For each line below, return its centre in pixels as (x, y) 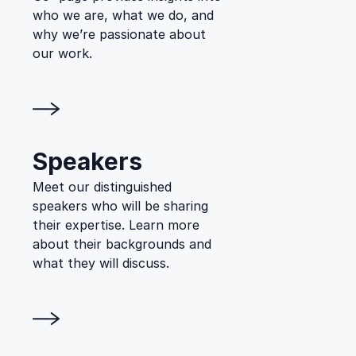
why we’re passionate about (119, 34)
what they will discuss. (101, 263)
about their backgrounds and (122, 244)
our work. (62, 53)
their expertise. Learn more (116, 225)
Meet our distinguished (102, 187)
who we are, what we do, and (123, 15)
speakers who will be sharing (120, 206)
